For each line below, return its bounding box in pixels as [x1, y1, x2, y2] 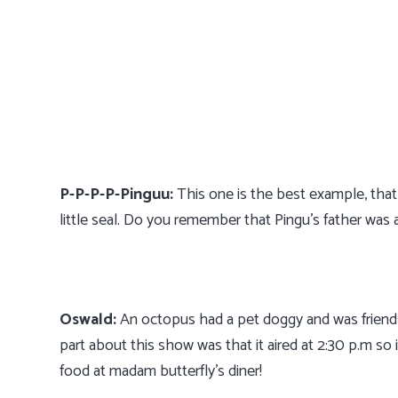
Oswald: [60, 306, 120, 334]
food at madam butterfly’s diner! [60, 358, 266, 386]
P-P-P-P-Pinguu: [60, 181, 173, 209]
